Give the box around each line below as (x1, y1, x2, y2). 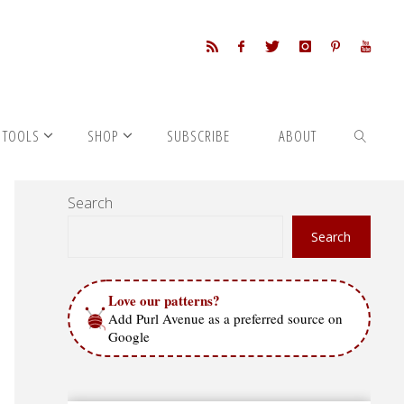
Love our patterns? (108, 289, 221, 310)
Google (108, 326, 151, 345)
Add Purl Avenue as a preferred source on (108, 308, 344, 327)
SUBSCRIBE (167, 125, 231, 146)
